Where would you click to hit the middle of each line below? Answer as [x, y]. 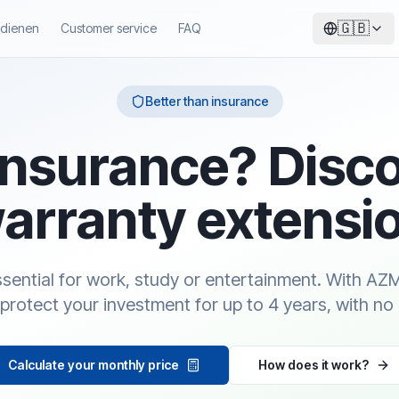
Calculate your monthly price [94, 365]
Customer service [108, 28]
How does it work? [313, 365]
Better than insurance [207, 101]
